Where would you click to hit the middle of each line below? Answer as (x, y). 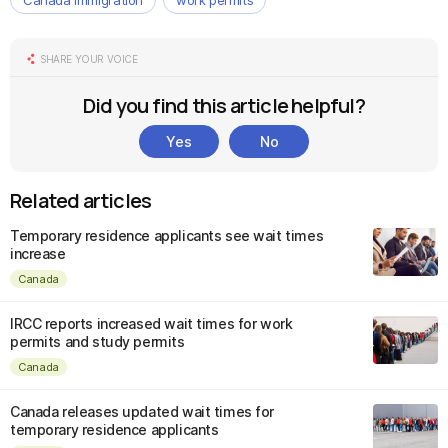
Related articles (81, 200)
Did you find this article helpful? (224, 105)
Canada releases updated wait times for (142, 411)
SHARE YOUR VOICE (89, 59)
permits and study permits (97, 341)
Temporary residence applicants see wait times (167, 235)
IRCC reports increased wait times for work (151, 323)
